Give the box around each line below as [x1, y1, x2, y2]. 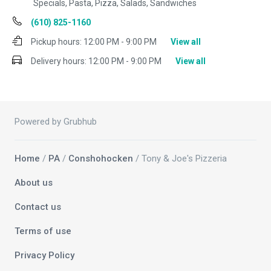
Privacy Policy [15, 250, 74, 261]
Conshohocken [68, 153, 133, 165]
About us [15, 177, 53, 189]
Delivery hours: [31, 56, 87, 67]
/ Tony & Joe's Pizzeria [133, 153, 227, 165]
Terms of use [15, 226, 71, 237]
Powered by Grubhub [15, 116, 97, 128]
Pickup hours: [31, 37, 82, 47]
